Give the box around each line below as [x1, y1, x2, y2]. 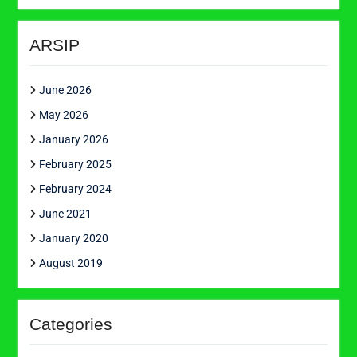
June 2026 [38, 84, 92, 97]
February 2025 [38, 158, 112, 171]
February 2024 [38, 182, 112, 196]
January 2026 [38, 133, 108, 147]
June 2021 [38, 207, 92, 221]
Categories [29, 315, 112, 334]
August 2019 [38, 257, 103, 270]
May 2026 [38, 108, 88, 122]
